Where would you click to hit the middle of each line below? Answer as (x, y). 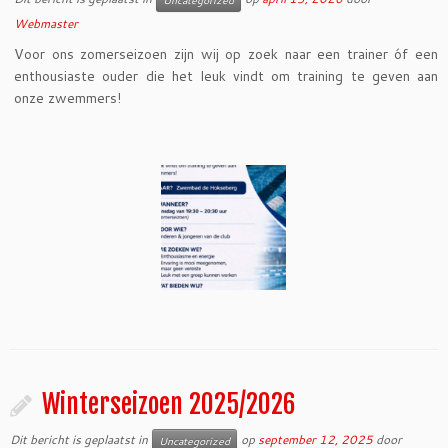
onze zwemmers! (68, 98)
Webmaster (46, 23)
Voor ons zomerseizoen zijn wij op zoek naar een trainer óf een (226, 54)
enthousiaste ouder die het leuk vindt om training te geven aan (226, 76)
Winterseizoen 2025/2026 (169, 404)
